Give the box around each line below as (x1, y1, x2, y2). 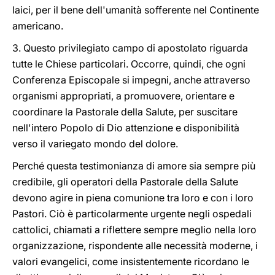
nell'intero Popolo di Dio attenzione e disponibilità (12, 122, 239, 134)
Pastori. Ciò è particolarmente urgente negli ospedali (12, 207, 252, 220)
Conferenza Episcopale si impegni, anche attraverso (12, 74, 250, 86)
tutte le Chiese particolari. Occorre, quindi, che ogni (12, 58, 246, 70)
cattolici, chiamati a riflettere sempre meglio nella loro (12, 223, 257, 236)
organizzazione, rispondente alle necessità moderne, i (12, 239, 258, 252)
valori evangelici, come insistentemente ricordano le (12, 255, 249, 268)
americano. (12, 20, 63, 32)
